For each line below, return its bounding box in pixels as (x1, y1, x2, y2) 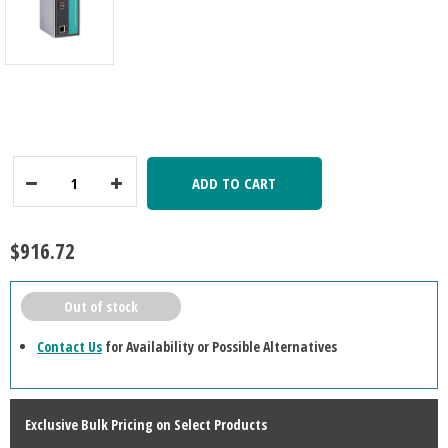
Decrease (18, 188, 59, 203)
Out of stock (63, 297, 138, 317)
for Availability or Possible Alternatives (102, 337, 338, 357)
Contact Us (37, 337, 103, 357)
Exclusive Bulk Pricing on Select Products (24, 415, 267, 435)
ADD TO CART (192, 173, 277, 194)
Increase (103, 188, 141, 203)
